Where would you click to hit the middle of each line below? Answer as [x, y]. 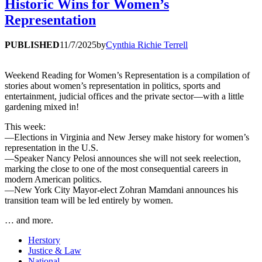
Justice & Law [55, 251]
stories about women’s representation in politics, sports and [113, 86]
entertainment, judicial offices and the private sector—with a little [124, 96]
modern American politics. [53, 180]
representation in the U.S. [51, 148]
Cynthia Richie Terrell [147, 45]
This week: [25, 127]
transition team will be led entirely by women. [89, 201]
